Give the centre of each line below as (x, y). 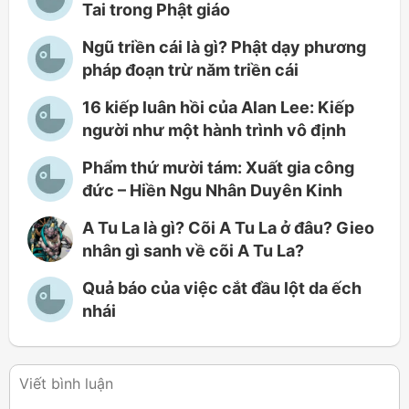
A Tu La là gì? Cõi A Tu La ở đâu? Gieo (228, 227)
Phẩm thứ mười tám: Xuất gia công (218, 167)
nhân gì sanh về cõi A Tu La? (193, 250)
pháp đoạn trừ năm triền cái (190, 69)
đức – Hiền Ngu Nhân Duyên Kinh (212, 190)
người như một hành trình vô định (214, 130)
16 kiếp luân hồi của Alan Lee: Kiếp (218, 107)
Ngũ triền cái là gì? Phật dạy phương (224, 47)
